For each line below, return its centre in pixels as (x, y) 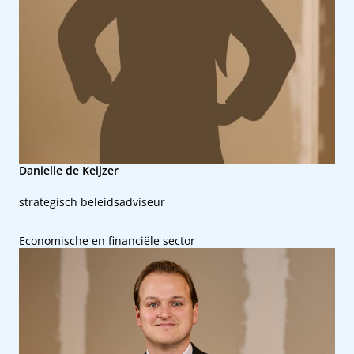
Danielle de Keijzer (69, 170)
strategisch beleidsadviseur (92, 202)
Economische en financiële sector (107, 241)
